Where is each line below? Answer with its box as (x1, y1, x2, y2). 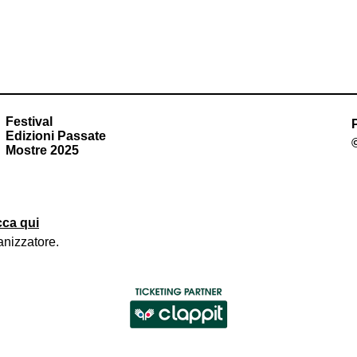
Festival (6, 115, 53, 128)
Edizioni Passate (6, 129, 107, 143)
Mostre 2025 (6, 143, 80, 157)
